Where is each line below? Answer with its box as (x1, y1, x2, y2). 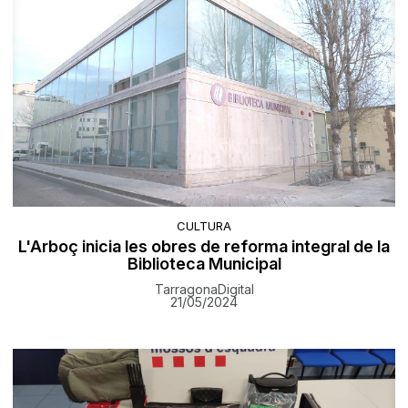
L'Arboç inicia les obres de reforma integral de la (18, 237, 390, 257)
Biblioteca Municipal (127, 254, 281, 274)
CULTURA (177, 219, 231, 234)
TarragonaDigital (154, 281, 254, 298)
